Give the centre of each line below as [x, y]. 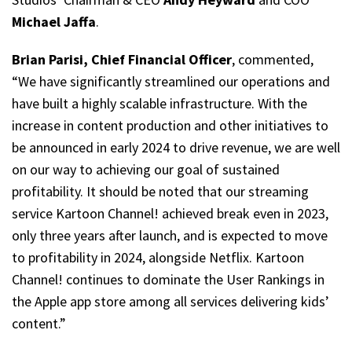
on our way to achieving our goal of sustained [146, 169]
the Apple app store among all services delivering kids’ [170, 301]
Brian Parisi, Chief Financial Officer [122, 59]
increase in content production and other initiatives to [170, 125]
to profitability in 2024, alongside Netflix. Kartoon [158, 257]
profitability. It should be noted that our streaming [160, 191]
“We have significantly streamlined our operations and [171, 81]
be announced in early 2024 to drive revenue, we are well [176, 147]
